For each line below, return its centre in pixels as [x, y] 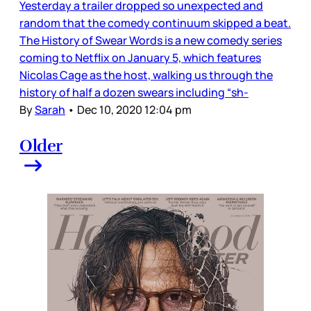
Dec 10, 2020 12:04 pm [134, 109]
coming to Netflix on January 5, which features [140, 57]
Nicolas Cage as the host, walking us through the [146, 75]
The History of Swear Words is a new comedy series [151, 40]
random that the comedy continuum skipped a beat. [155, 23]
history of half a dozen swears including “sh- [134, 92]
